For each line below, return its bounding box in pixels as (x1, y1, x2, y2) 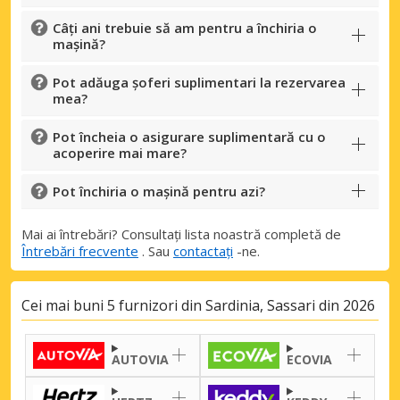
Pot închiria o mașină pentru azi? (53, 181, 265, 200)
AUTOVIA (112, 350, 169, 368)
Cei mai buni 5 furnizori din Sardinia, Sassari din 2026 (21, 296, 375, 315)
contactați (173, 241, 233, 260)
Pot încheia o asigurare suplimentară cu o (53, 127, 326, 146)
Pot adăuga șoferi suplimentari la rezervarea (53, 72, 346, 91)
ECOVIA (287, 350, 332, 368)
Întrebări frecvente (21, 241, 138, 260)
